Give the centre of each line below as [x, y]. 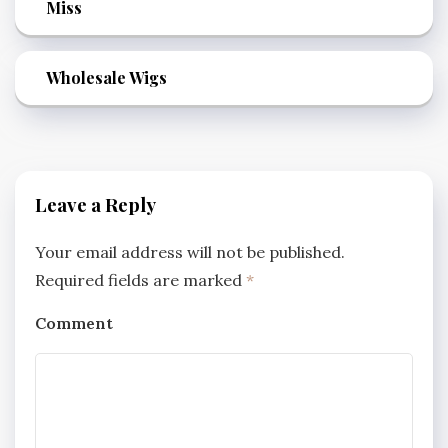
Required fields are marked [140, 280]
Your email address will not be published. [190, 252]
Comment [74, 323]
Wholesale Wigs [106, 78]
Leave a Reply [95, 205]
